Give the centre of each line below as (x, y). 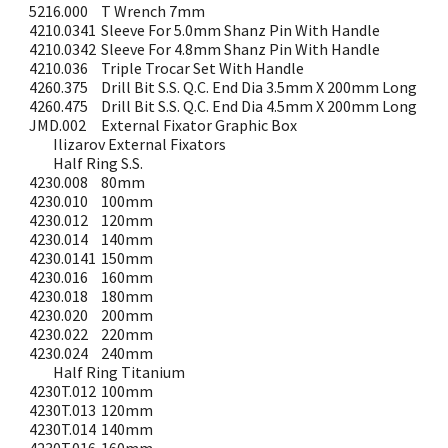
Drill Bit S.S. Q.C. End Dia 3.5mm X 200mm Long (259, 87)
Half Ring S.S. (98, 163)
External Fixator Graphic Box (201, 125)
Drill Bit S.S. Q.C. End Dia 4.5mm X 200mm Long (259, 106)
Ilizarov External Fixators (140, 144)
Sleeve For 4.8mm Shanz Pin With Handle (241, 49)
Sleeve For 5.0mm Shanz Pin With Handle (241, 30)
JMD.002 (58, 125)
